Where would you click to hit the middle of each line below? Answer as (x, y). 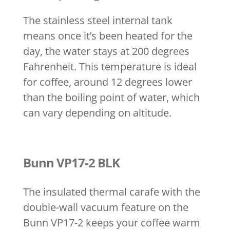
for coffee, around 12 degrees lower (107, 82)
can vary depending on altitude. (97, 112)
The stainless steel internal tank (98, 20)
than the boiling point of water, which (111, 97)
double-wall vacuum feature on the (106, 207)
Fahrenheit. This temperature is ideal (110, 66)
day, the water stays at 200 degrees (106, 51)
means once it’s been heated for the (108, 35)
